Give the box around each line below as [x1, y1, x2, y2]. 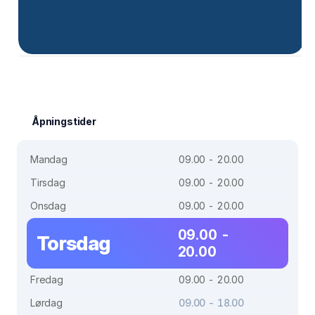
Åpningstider [32, 115, 96, 127]
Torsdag [37, 231, 110, 255]
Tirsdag [30, 176, 65, 188]
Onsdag [30, 199, 66, 212]
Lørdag [30, 296, 63, 309]
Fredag [30, 273, 63, 285]
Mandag [30, 153, 67, 165]
